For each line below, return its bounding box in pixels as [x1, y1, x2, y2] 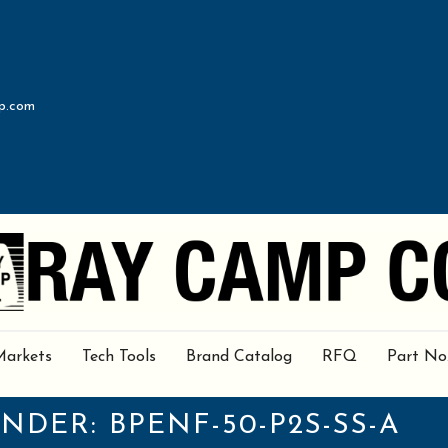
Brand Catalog [185, 348, 292, 365]
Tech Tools [81, 348, 156, 365]
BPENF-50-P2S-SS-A [109, 412, 401, 440]
